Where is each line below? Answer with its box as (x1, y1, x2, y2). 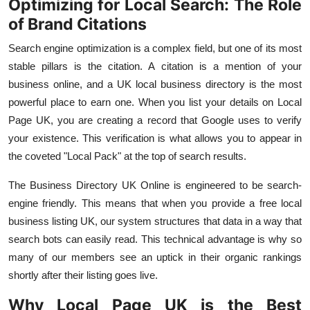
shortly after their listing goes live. (8, 269, 158, 282)
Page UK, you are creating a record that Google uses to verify (8, 114, 302, 127)
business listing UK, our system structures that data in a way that (8, 215, 302, 228)
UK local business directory (117, 78, 245, 91)
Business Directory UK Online (30, 179, 170, 192)
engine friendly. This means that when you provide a (8, 197, 255, 210)
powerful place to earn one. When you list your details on (8, 96, 274, 109)
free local (259, 197, 302, 210)
